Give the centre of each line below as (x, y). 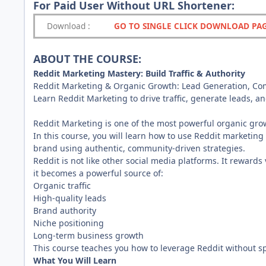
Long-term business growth (88, 235)
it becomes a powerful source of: (98, 173)
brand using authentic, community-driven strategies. (139, 148)
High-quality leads (70, 198)
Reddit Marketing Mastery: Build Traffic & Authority (139, 73)
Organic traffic (62, 185)
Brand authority (65, 210)
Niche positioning (69, 223)
